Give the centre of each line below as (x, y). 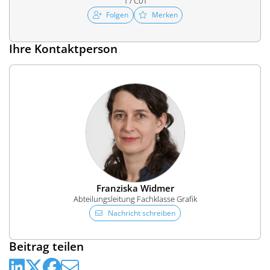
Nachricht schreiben (142, 213)
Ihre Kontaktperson (63, 48)
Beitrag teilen (46, 246)
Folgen (117, 15)
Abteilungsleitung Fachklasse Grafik (135, 199)
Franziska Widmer (135, 188)
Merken (165, 15)
